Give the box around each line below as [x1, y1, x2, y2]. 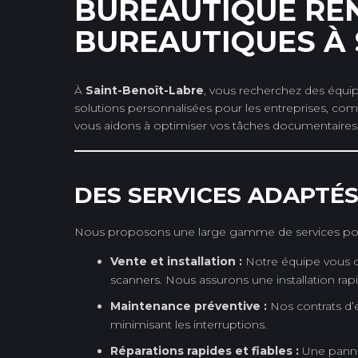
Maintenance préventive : [110, 298, 267, 313]
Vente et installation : [110, 253, 242, 268]
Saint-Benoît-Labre [86, 82, 204, 97]
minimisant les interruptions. [110, 316, 267, 332]
